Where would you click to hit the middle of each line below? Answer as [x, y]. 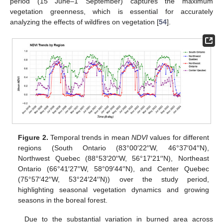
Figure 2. [33, 137]
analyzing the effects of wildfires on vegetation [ [84, 22]
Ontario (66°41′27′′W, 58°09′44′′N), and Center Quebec [113, 168]
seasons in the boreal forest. [63, 200]
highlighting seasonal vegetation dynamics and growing [113, 189]
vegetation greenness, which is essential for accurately [111, 11]
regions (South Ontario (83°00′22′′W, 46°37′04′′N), [113, 148]
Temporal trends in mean [90, 137]
